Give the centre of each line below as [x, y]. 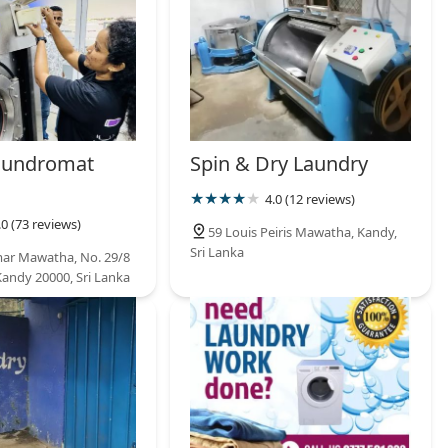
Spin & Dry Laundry [279, 164]
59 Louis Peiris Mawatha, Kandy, [303, 232]
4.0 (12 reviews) [310, 199]
